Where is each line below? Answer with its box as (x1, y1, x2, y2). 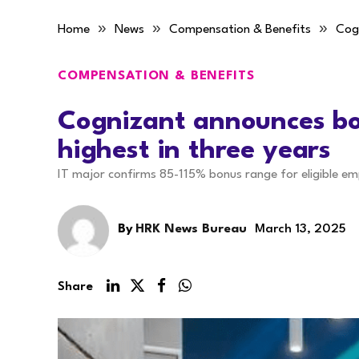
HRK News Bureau (135, 223, 247, 236)
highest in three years (58, 138, 332, 164)
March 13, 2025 (255, 223, 346, 236)
